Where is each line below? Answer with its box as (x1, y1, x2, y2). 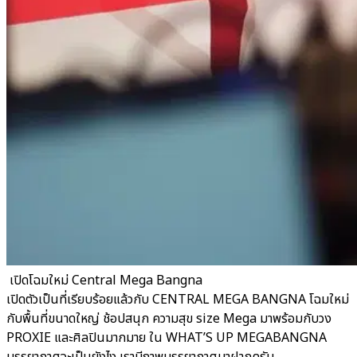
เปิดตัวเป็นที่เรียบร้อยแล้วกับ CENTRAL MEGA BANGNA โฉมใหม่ (6, 290, 349, 309)
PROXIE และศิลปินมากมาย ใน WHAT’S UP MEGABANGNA (6, 328, 327, 347)
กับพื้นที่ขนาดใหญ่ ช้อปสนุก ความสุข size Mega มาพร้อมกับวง (6, 309, 331, 328)
